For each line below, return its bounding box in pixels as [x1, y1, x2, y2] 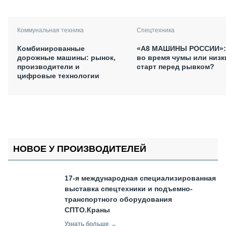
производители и [17, 63, 80, 71]
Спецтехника [137, 27, 175, 34]
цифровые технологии [17, 72, 99, 80]
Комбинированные [17, 44, 85, 53]
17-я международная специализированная [65, 174, 216, 183]
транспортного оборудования [65, 195, 172, 204]
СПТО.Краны [65, 206, 110, 214]
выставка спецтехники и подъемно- [65, 185, 193, 193]
